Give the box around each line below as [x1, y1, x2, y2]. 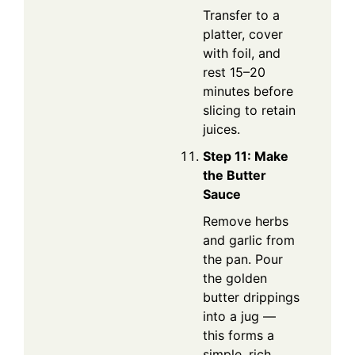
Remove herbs [203, 213, 288, 230]
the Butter [203, 167, 266, 184]
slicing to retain [203, 102, 296, 119]
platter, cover [203, 26, 283, 43]
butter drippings [203, 289, 300, 306]
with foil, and [203, 45, 281, 62]
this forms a [203, 327, 274, 344]
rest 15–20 [203, 64, 265, 81]
